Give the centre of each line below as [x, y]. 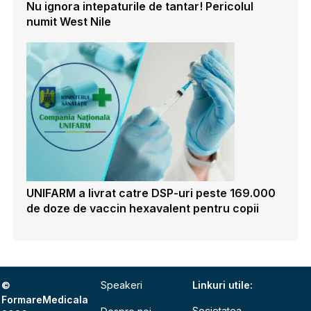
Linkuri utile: [223, 285]
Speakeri [121, 285]
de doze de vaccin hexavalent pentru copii [143, 209]
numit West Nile [69, 22]
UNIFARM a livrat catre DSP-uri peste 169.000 [151, 193]
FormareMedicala [45, 300]
